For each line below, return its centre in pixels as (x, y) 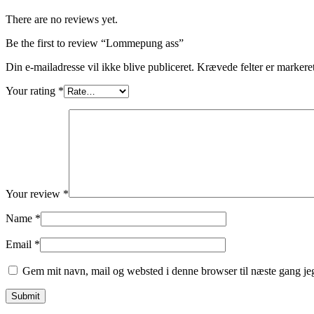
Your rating (32, 91)
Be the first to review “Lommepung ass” (95, 43)
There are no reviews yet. (62, 20)
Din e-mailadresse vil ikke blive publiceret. (100, 67)
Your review (34, 194)
